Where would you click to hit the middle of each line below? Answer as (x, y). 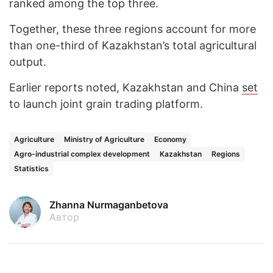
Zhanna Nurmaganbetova (109, 205)
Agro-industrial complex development (82, 154)
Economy (170, 140)
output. (28, 62)
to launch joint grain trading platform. (106, 104)
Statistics (31, 169)
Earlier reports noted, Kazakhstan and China (126, 88)
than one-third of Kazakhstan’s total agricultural (133, 46)
